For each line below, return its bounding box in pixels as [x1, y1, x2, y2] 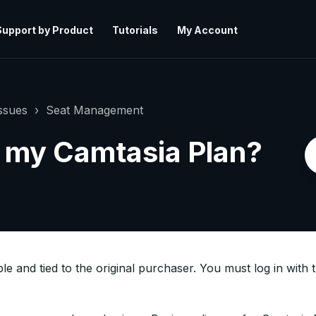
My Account [176, 23, 238, 36]
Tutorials [111, 23, 158, 36]
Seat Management [46, 103, 143, 117]
